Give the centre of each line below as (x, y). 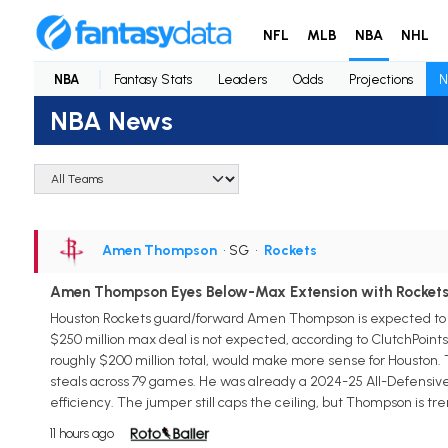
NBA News (111, 120)
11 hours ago (81, 433)
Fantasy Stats (152, 79)
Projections (380, 79)
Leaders (242, 79)
